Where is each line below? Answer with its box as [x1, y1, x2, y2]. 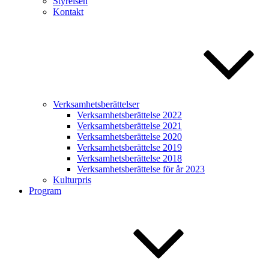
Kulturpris [53, 175, 91, 185]
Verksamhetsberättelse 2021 [77, 121, 182, 131]
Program [29, 186, 61, 196]
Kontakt [53, 7, 83, 17]
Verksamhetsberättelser [53, 99, 139, 109]
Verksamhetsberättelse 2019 [77, 142, 182, 153]
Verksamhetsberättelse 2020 [77, 131, 182, 142]
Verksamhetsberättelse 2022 [77, 110, 182, 120]
